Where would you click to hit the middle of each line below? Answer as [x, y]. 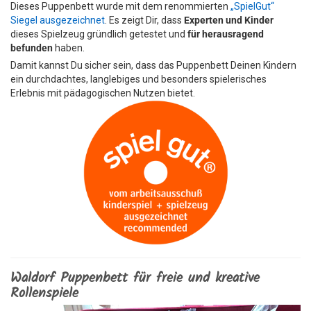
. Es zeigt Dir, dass [144, 20]
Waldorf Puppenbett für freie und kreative [135, 278]
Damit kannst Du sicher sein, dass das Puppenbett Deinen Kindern [153, 65]
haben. [69, 48]
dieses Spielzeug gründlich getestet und [99, 34]
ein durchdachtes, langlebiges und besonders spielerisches [138, 79]
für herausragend [226, 34]
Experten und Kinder [229, 20]
